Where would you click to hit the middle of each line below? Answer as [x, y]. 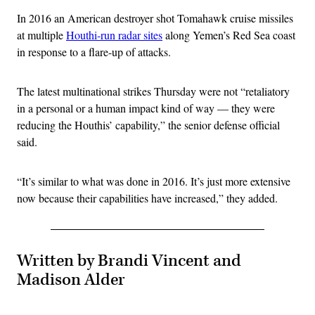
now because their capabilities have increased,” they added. [147, 198]
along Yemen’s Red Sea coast [229, 35]
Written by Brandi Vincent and [129, 261]
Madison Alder [71, 280]
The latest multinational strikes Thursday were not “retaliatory [153, 91]
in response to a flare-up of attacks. [96, 52]
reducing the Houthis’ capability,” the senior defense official [148, 125]
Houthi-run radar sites [114, 35]
